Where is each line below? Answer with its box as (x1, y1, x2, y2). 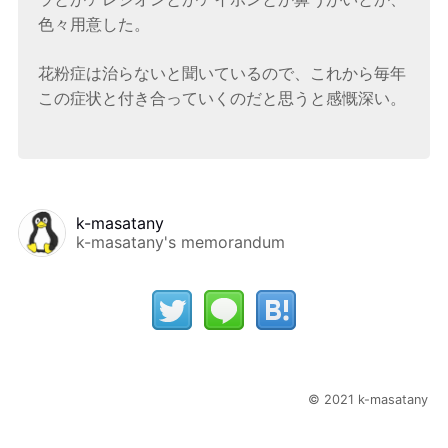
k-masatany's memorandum (75, 232, 285, 252)
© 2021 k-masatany (308, 392, 428, 407)
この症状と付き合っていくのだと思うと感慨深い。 (38, 88, 407, 108)
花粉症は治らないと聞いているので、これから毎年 (38, 63, 407, 83)
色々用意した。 (38, 14, 151, 34)
